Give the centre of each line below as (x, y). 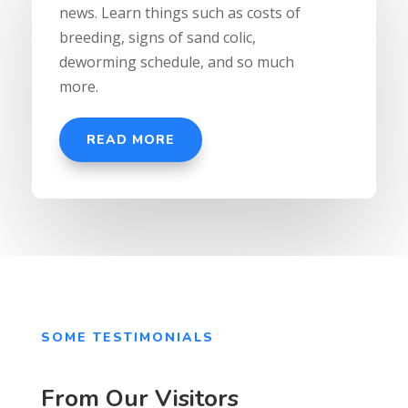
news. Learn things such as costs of (179, 13)
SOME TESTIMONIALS (127, 338)
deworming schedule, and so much (176, 62)
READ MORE (130, 140)
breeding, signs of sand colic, (157, 38)
